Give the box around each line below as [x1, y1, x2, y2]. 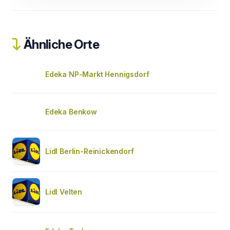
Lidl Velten [45, 187, 83, 196]
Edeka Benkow [45, 107, 97, 116]
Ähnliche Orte [21, 37, 100, 52]
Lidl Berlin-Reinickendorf [45, 147, 134, 156]
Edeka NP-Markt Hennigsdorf [45, 70, 149, 79]
